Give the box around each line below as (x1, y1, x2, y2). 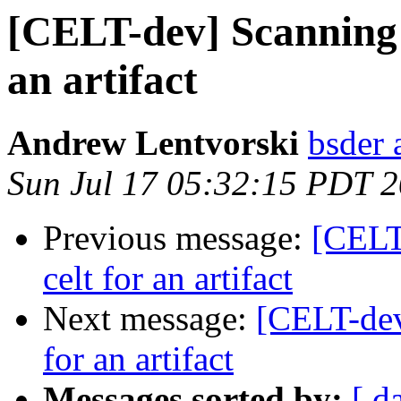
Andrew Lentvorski (7, 124, 299, 163)
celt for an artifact (43, 259, 293, 298)
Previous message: (43, 218, 311, 258)
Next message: (43, 299, 256, 338)
